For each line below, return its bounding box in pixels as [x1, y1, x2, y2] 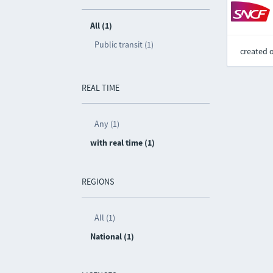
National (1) [90, 231, 135, 242]
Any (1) [94, 118, 120, 129]
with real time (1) [90, 137, 155, 148]
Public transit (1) [94, 39, 154, 50]
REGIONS [82, 176, 115, 187]
